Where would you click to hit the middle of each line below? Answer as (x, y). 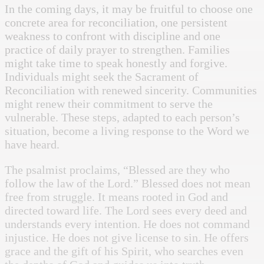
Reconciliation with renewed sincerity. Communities (131, 90)
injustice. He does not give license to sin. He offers (127, 237)
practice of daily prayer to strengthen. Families (117, 49)
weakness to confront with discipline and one (113, 36)
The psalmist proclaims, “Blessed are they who (117, 169)
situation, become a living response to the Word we (127, 131)
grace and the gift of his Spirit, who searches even (124, 251)
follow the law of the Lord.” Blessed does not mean (128, 183)
